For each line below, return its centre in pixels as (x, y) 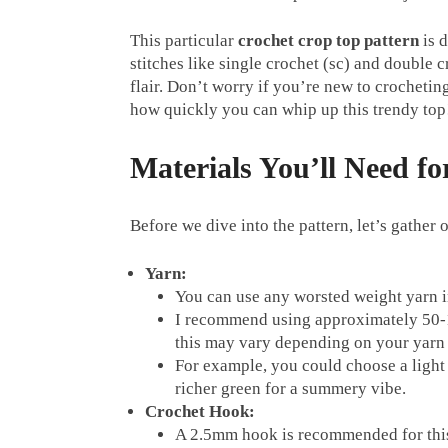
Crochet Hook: (200, 411)
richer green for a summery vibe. (290, 388)
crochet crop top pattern (328, 40)
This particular (184, 40)
